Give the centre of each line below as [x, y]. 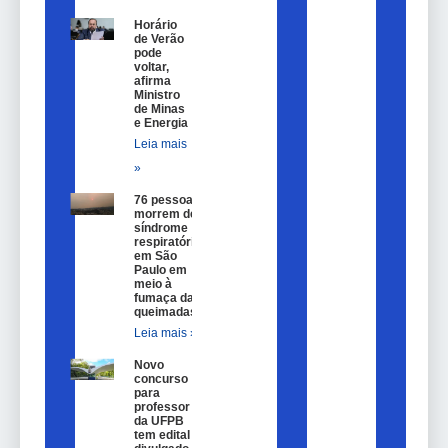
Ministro [156, 95]
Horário [155, 25]
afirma [152, 81]
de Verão [158, 39]
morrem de [165, 214]
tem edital [161, 435]
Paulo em [160, 270]
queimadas [165, 312]
